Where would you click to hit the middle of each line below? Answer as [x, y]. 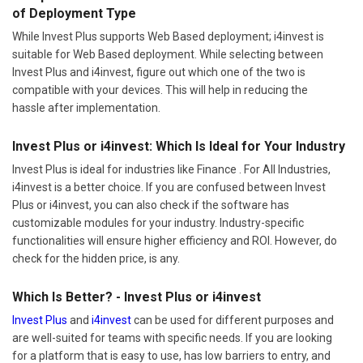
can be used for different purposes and [233, 320]
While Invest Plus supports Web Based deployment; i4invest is [168, 36]
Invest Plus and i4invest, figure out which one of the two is [159, 72]
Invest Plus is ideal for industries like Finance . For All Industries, [171, 169]
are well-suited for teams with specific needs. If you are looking [172, 337]
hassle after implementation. [86, 107]
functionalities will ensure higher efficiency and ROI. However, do [175, 240]
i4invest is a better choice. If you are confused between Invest [169, 187]
